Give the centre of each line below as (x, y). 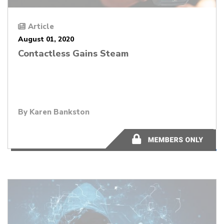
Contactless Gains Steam (73, 54)
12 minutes (158, 138)
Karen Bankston (59, 112)
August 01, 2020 (46, 39)
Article (41, 27)
